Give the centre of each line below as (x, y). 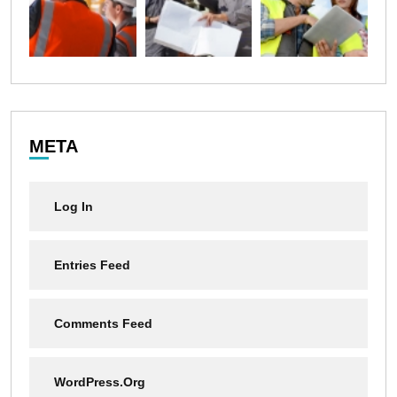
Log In (74, 207)
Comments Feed (103, 324)
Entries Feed (92, 265)
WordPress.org (100, 382)
